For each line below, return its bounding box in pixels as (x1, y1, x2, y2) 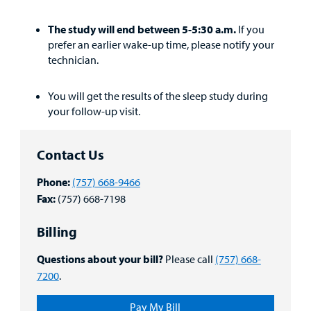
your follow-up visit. (47, 103, 140, 118)
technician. (47, 52, 99, 67)
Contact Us (36, 145, 104, 163)
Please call (162, 252, 215, 267)
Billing (36, 223, 77, 241)
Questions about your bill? (36, 252, 163, 267)
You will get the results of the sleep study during (47, 88, 268, 103)
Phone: (36, 174, 70, 189)
